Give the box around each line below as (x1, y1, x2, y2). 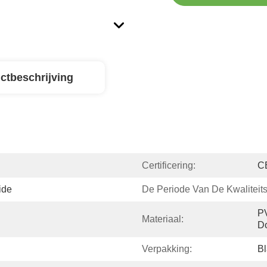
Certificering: (142, 160, 195, 170)
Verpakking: (142, 244, 192, 254)
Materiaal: (142, 214, 184, 224)
